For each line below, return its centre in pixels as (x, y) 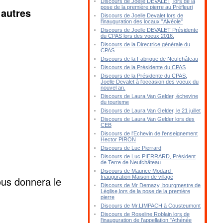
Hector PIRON (118, 139)
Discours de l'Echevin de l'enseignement (149, 133)
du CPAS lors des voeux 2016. (137, 36)
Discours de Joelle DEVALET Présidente (149, 30)
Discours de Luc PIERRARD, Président (148, 156)
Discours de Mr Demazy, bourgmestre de (150, 185)
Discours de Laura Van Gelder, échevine (149, 96)
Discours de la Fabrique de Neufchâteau (149, 59)
